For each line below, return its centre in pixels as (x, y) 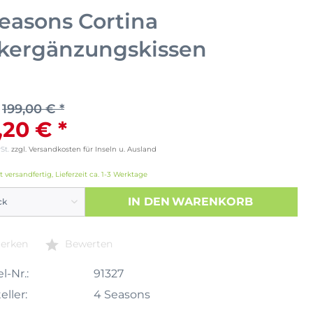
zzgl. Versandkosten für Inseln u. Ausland (84, 149)
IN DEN (149, 201)
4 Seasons (122, 295)
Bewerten (87, 243)
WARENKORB (213, 201)
